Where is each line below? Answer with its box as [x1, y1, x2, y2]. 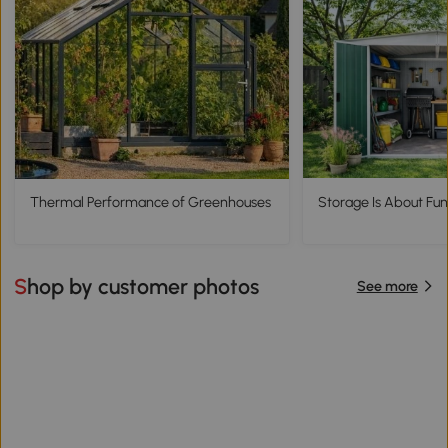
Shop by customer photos [27, 273, 260, 299]
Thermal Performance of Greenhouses [29, 193, 271, 212]
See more [356, 277, 418, 296]
